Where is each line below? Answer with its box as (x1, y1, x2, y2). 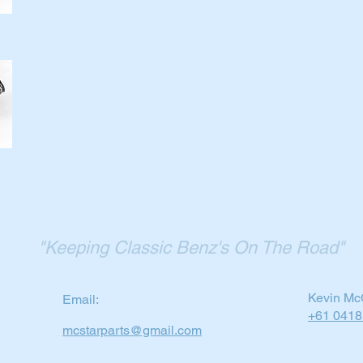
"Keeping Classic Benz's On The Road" (38, 237, 344, 258)
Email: (62, 291, 102, 307)
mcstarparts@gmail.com (62, 322, 202, 338)
